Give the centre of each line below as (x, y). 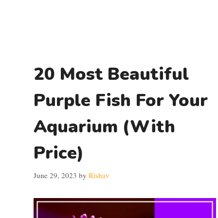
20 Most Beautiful (111, 74)
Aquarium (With (104, 127)
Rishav (99, 175)
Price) (59, 153)
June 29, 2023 (55, 175)
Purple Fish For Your (121, 100)
